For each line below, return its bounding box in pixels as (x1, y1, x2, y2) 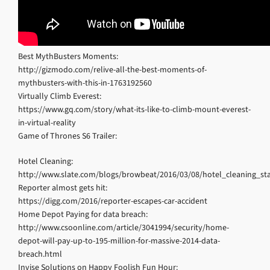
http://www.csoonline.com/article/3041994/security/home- (18, 222, 229, 233)
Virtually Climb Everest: (18, 90, 101, 102)
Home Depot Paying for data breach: (18, 209, 148, 220)
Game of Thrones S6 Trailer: (18, 130, 117, 142)
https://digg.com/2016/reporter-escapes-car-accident (18, 195, 207, 207)
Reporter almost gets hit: (18, 182, 107, 193)
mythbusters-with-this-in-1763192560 (18, 77, 152, 89)
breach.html (18, 248, 62, 260)
